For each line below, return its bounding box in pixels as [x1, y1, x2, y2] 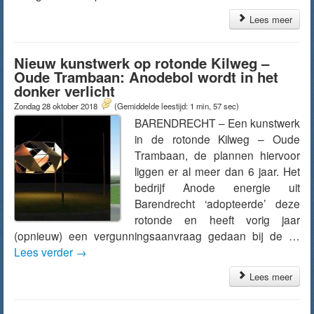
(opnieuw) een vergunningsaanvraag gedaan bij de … [14, 228, 300, 243]
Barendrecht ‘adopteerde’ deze [135, 196, 300, 211]
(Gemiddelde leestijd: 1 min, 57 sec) [114, 100, 239, 111]
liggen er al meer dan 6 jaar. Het [135, 163, 300, 179]
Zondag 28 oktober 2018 [14, 100, 100, 111]
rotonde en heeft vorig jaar [135, 212, 300, 227]
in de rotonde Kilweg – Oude [135, 131, 300, 146]
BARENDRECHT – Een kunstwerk [135, 115, 300, 130]
